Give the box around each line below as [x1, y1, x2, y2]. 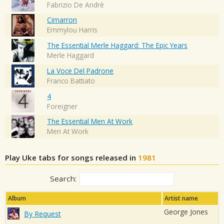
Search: [49, 173, 76, 184]
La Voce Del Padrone [47, 65, 114, 75]
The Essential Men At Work [47, 116, 133, 126]
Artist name [164, 194, 198, 203]
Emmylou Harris [47, 25, 98, 35]
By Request [24, 209, 61, 219]
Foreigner [47, 101, 78, 111]
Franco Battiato [47, 75, 95, 85]
